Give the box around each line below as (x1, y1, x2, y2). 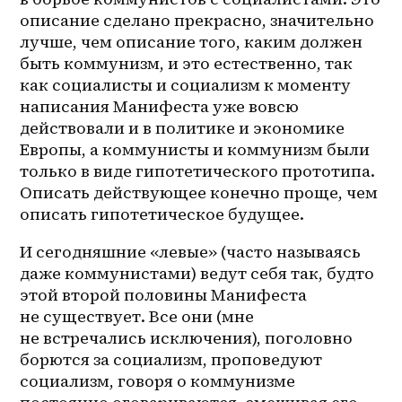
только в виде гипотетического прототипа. (20, 159, 376, 182)
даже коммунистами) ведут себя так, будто (20, 261, 375, 284)
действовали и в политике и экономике (20, 116, 345, 139)
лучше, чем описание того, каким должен (20, 30, 363, 53)
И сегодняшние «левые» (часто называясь (20, 240, 362, 263)
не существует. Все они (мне (20, 304, 255, 328)
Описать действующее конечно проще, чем (20, 180, 379, 204)
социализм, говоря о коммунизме (20, 369, 296, 392)
